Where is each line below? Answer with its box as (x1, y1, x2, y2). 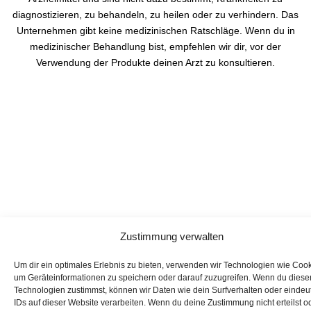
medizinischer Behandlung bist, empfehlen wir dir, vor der (30, 40, 281, 52)
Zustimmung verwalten (120, 230, 224, 242)
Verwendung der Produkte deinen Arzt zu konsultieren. (36, 56, 275, 68)
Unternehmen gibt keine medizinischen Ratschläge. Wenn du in (16, 24, 295, 36)
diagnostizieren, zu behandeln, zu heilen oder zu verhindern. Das (12, 8, 299, 20)
